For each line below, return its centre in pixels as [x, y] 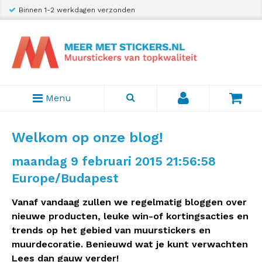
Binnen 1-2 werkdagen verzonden [77, 10]
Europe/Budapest [65, 178]
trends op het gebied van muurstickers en [111, 230]
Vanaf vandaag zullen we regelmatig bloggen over [129, 202]
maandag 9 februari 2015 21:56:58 [114, 161]
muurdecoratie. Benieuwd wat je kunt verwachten [130, 244]
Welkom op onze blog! [87, 137]
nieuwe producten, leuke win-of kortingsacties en [130, 216]
